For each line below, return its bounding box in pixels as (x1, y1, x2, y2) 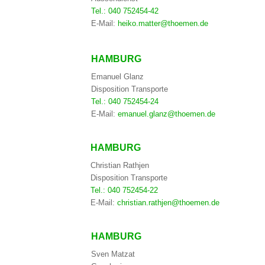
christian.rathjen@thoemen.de (117, 198, 219, 208)
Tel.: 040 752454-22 (90, 186, 158, 195)
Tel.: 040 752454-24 (91, 97, 159, 106)
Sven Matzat (91, 250, 135, 259)
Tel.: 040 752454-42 (91, 7, 159, 16)
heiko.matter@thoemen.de (117, 19, 208, 28)
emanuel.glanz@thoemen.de (117, 109, 215, 119)
